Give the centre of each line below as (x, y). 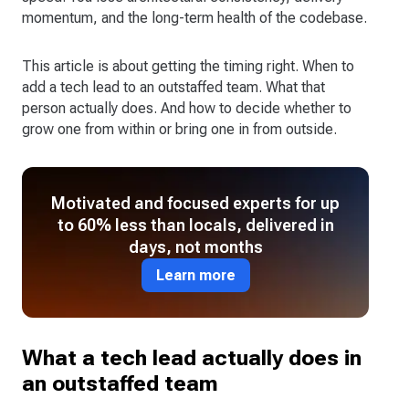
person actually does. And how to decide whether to (187, 108)
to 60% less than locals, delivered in (195, 225)
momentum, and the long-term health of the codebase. (194, 17)
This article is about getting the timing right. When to (188, 66)
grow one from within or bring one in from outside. (179, 129)
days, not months (195, 246)
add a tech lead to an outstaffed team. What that (173, 87)
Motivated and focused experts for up (195, 203)
